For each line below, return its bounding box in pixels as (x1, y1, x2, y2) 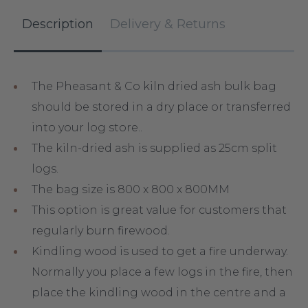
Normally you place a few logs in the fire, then (32, 265, 293, 278)
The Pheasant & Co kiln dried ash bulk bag (32, 80, 279, 93)
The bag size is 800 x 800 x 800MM (32, 183, 230, 196)
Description (22, 16, 93, 32)
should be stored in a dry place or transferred (32, 100, 291, 113)
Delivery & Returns (110, 16, 225, 32)
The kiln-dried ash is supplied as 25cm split (32, 142, 277, 155)
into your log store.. (32, 121, 142, 134)
